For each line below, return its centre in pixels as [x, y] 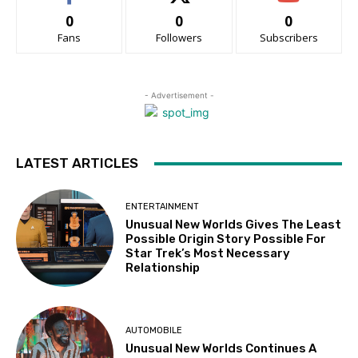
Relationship [163, 267]
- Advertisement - [179, 95]
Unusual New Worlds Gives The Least [234, 224]
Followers [179, 38]
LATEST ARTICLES [77, 163]
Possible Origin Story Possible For [226, 239]
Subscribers [288, 38]
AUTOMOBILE [154, 331]
